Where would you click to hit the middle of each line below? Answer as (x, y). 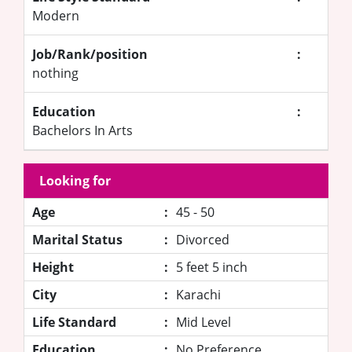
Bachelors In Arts (82, 130)
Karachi (198, 294)
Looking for (75, 180)
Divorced (203, 239)
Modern (56, 15)
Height (53, 267)
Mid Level (203, 322)
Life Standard (74, 322)
